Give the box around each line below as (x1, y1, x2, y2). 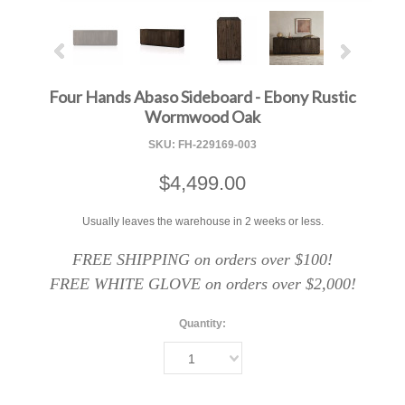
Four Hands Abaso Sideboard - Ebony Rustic (49, 87, 356, 108)
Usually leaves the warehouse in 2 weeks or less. (81, 215, 324, 229)
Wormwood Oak (145, 107, 260, 127)
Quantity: (179, 317, 226, 331)
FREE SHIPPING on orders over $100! (72, 250, 333, 269)
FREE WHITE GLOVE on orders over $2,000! (49, 275, 356, 294)
